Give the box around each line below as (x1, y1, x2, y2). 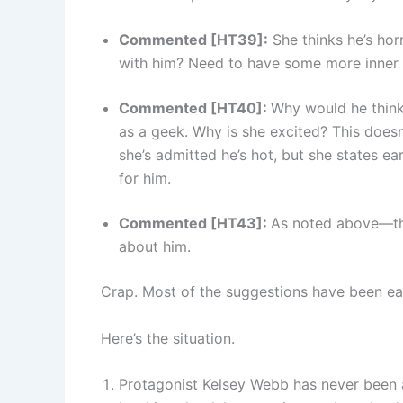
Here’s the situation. (101, 328, 235, 347)
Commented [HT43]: (119, 214, 271, 233)
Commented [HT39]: (119, 31, 268, 49)
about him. (119, 237, 191, 256)
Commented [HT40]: (119, 99, 271, 118)
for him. (119, 169, 171, 188)
